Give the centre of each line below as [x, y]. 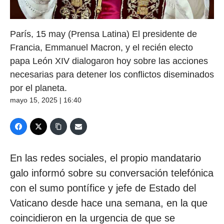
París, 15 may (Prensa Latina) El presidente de [103, 34]
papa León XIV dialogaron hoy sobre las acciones [109, 61]
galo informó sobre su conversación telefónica [112, 173]
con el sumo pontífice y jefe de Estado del [103, 188]
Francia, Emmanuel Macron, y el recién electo [101, 48]
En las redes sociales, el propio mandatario [105, 158]
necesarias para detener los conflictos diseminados [112, 75]
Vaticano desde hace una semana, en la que [109, 203]
